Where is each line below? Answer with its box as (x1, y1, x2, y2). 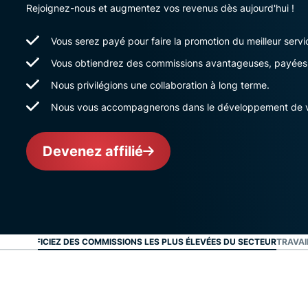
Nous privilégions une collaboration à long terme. (51, 79, 269, 91)
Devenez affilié (43, 143, 143, 159)
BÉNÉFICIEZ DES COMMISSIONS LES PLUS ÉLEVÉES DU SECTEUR (14, 236, 276, 247)
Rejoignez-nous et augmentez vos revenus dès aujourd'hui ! (26, 2, 294, 14)
